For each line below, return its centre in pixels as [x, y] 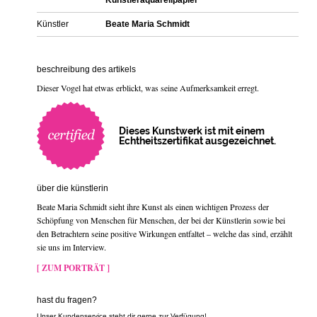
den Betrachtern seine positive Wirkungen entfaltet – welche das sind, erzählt [165, 234]
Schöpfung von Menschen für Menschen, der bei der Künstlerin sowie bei [161, 220]
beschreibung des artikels [86, 70]
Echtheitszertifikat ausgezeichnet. [197, 141]
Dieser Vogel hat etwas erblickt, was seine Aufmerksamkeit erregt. [148, 88]
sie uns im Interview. [71, 247]
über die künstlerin [73, 189]
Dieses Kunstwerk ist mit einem [192, 131]
